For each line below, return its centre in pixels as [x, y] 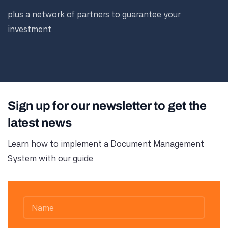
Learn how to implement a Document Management [106, 144]
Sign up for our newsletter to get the [107, 106]
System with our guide [50, 158]
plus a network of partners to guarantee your [94, 14]
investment [30, 29]
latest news [40, 123]
